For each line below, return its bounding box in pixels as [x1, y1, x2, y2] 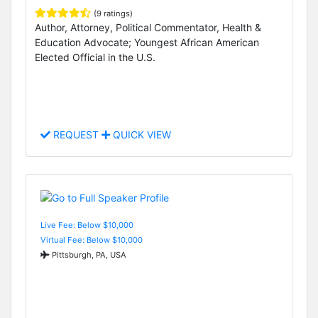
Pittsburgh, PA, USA [50, 249, 126, 260]
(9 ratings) [94, 9, 133, 19]
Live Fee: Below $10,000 [40, 219, 133, 230]
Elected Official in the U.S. [35, 51, 155, 64]
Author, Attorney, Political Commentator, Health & [35, 21, 261, 34]
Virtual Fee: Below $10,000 [40, 234, 143, 245]
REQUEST [50, 128, 102, 141]
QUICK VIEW [110, 128, 171, 141]
